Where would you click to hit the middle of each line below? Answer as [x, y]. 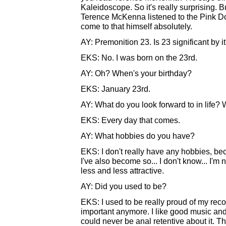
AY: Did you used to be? [124, 186]
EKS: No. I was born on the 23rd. [139, 58]
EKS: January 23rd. [116, 89]
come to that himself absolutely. [136, 26]
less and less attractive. [122, 171]
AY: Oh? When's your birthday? [136, 73]
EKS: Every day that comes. [130, 120]
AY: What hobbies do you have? [138, 136]
